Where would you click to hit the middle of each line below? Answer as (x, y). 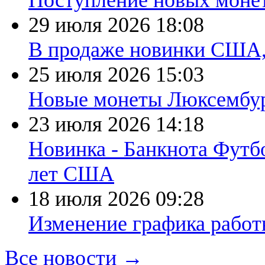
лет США (71, 174)
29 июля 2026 (92, 25)
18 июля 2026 (92, 199)
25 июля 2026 (92, 75)
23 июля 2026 (92, 124)
